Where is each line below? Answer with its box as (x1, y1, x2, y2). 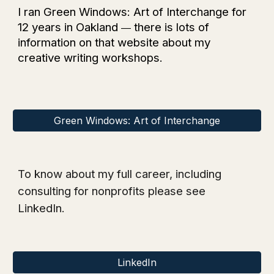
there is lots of (131, 20, 210, 34)
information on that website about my (18, 35, 211, 50)
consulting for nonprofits (18, 184, 146, 198)
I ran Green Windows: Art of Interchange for (18, 5, 247, 19)
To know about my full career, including (18, 167, 222, 181)
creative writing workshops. (18, 51, 166, 65)
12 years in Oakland (18, 20, 122, 34)
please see (145, 184, 206, 198)
